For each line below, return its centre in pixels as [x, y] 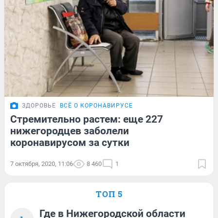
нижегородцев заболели [70, 131]
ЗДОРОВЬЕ [39, 105]
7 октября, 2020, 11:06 [42, 163]
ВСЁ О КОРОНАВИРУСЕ [96, 105]
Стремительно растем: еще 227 [87, 119]
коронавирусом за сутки [70, 142]
